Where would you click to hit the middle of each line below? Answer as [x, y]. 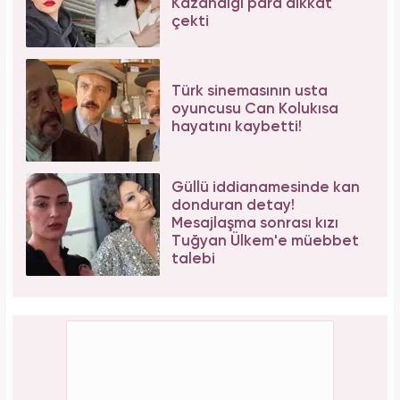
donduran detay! [233, 206]
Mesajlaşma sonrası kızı [255, 224]
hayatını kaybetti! [237, 128]
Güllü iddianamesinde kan [266, 188]
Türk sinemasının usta [250, 92]
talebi [193, 260]
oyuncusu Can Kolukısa [255, 110]
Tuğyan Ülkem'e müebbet [265, 242]
